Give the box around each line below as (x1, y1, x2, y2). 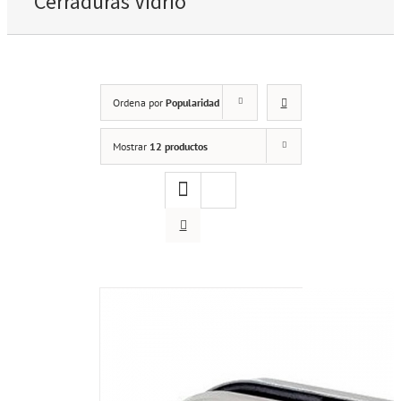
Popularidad (165, 95, 219, 109)
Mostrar (112, 139, 149, 153)
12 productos (149, 139, 208, 153)
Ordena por (112, 95, 166, 109)
